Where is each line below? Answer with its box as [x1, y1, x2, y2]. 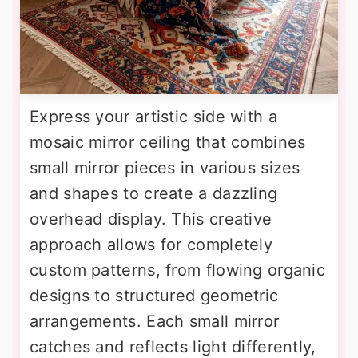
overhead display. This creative [30, 209, 272, 229]
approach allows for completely [30, 234, 272, 254]
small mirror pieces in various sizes [30, 157, 300, 177]
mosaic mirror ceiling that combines [30, 132, 306, 152]
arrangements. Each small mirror [30, 311, 280, 331]
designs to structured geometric [30, 285, 279, 305]
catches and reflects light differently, [30, 336, 316, 356]
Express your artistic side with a [30, 106, 277, 126]
